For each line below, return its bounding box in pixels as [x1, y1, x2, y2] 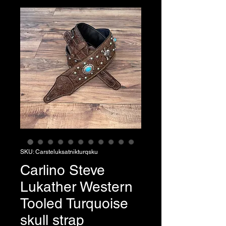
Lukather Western [20, 178, 133, 195]
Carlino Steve [20, 161, 105, 178]
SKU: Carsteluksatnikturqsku [20, 148, 98, 155]
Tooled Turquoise [20, 195, 128, 211]
